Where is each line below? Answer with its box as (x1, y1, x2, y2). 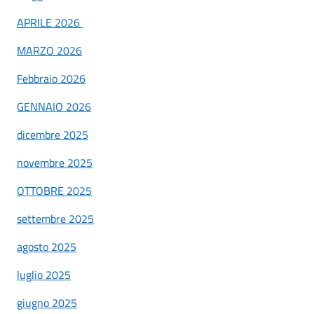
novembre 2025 (17, 153, 93, 171)
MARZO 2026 (17, 41, 82, 59)
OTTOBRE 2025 (17, 182, 92, 199)
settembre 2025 (17, 210, 94, 227)
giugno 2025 (17, 294, 77, 311)
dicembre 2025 (17, 125, 88, 143)
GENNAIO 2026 (17, 97, 91, 115)
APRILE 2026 (17, 13, 80, 31)
